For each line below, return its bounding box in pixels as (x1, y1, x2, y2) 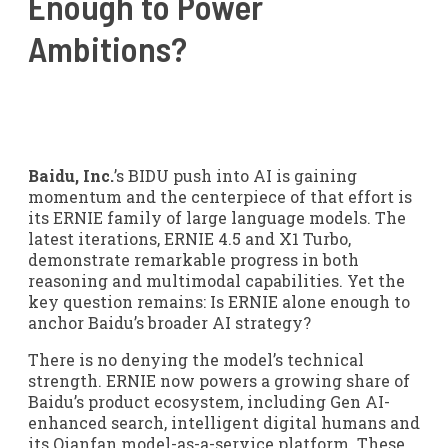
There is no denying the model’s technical (28, 349, 364, 370)
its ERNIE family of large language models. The (28, 207, 406, 228)
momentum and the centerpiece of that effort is (28, 186, 412, 207)
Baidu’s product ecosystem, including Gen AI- (28, 391, 390, 412)
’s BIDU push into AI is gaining (114, 165, 357, 186)
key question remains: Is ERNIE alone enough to (28, 291, 410, 312)
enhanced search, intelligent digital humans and (28, 412, 420, 433)
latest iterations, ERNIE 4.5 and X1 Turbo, (28, 228, 351, 249)
